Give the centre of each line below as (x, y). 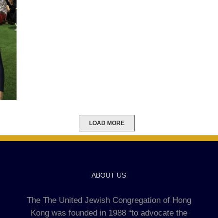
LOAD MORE (107, 123)
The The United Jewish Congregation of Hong (109, 200)
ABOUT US (109, 175)
